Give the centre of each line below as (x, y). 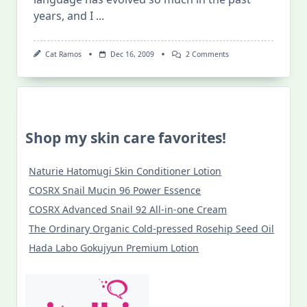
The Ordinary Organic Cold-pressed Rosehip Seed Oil (152, 229)
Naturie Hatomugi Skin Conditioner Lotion (125, 171)
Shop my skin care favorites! (126, 138)
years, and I (63, 16)
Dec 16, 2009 (132, 54)
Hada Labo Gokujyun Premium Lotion (114, 248)
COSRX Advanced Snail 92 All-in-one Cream (128, 210)
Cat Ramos (63, 54)
